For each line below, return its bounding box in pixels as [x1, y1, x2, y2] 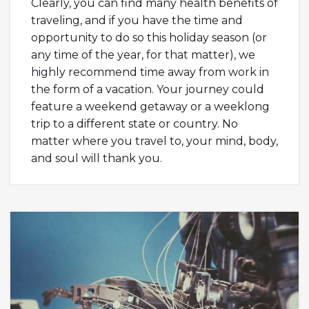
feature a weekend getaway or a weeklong [31, 99, 270, 113]
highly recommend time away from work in [31, 65, 269, 79]
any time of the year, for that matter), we [31, 48, 255, 61]
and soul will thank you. [31, 151, 162, 165]
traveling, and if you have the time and [31, 13, 243, 27]
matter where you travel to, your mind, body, [31, 134, 278, 148]
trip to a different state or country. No [31, 117, 238, 130]
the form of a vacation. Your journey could [31, 82, 264, 96]
